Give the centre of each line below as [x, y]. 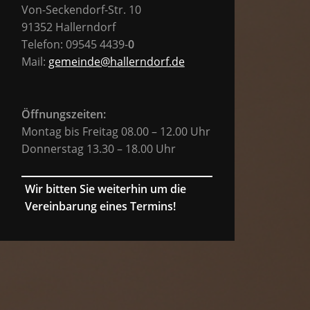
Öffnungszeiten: [63, 114]
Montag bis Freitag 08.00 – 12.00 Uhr [116, 131]
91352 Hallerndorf [68, 27]
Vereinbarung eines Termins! [100, 206]
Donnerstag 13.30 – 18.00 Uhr [98, 148]
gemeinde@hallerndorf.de [116, 61]
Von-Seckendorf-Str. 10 [81, 9]
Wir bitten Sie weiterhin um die [105, 189]
